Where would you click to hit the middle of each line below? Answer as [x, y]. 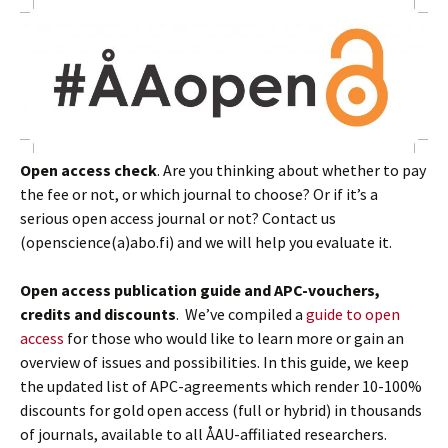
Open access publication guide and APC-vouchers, [200, 290]
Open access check [88, 170]
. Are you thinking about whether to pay [291, 170]
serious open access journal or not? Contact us [178, 218]
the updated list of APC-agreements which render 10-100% [221, 386]
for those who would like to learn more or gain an [234, 338]
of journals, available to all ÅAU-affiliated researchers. [203, 434]
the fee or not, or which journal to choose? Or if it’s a [199, 194]
